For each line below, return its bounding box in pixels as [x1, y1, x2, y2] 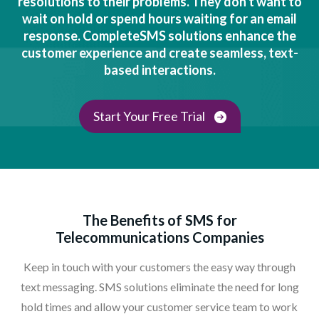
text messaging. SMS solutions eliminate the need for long [20, 279, 299, 293]
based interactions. [103, 61, 216, 78]
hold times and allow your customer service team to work [21, 299, 298, 313]
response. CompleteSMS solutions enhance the [23, 27, 296, 43]
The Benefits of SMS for [82, 211, 237, 229]
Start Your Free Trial [93, 108, 207, 124]
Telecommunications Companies [55, 228, 264, 246]
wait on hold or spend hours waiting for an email [22, 10, 297, 26]
